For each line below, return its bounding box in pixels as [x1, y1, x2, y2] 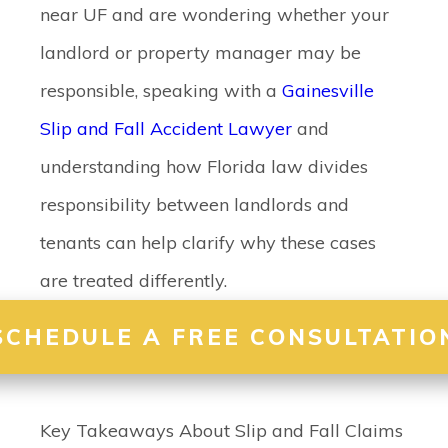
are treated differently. [40, 269, 227, 292]
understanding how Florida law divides [40, 155, 368, 178]
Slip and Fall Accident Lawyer [40, 117, 292, 140]
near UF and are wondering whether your [40, 3, 389, 26]
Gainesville [282, 79, 374, 102]
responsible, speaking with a [40, 79, 282, 102]
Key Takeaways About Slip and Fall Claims [40, 419, 403, 442]
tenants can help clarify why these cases [40, 231, 376, 254]
